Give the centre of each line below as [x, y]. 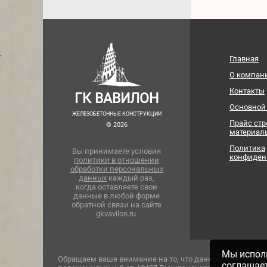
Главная [244, 59]
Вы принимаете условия [117, 151]
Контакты [247, 91]
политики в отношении [117, 160]
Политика [247, 148]
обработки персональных [117, 169]
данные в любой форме [117, 196]
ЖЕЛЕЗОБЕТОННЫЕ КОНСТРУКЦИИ [117, 114]
